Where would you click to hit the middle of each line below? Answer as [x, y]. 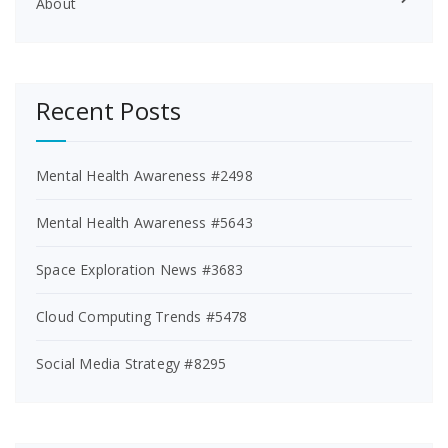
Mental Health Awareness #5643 [144, 222]
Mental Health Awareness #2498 [144, 175]
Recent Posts [109, 110]
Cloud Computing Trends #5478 [142, 316]
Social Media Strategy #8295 [131, 363]
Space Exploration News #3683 [140, 269]
